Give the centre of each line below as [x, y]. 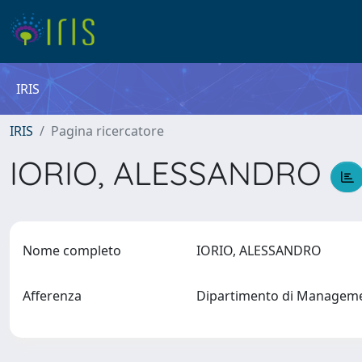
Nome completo [72, 250]
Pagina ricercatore [107, 131]
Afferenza [52, 296]
